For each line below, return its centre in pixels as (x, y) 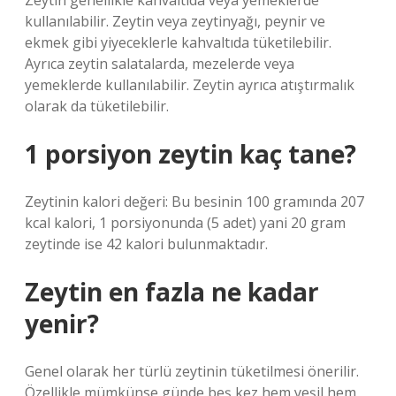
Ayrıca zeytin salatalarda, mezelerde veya (160, 64)
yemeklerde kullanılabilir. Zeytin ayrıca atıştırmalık (190, 85)
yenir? (62, 324)
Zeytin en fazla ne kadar (172, 292)
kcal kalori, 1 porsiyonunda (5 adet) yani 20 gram (185, 223)
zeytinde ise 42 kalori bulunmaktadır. (146, 244)
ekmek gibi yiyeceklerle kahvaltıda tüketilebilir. (178, 42)
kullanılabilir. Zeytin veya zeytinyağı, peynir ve (175, 21)
